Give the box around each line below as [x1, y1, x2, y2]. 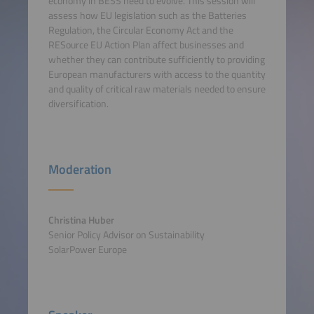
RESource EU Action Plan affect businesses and [48, 37, 244, 53]
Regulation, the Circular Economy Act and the [48, 22, 233, 39]
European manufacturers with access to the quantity [48, 67, 266, 83]
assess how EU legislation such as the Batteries [48, 8, 247, 24]
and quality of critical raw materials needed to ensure [48, 81, 266, 97]
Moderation [48, 160, 111, 179]
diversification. [48, 96, 109, 112]
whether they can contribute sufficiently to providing [48, 52, 265, 68]
